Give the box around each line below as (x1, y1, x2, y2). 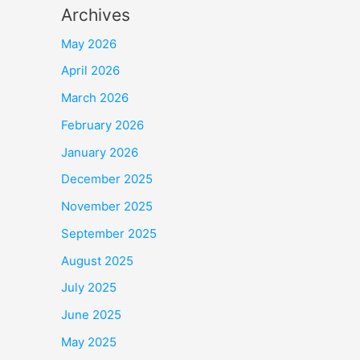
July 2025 (61, 280, 117, 296)
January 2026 (61, 144, 138, 160)
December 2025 (61, 171, 153, 187)
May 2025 (61, 333, 117, 350)
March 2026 (61, 90, 129, 105)
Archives (61, 4, 130, 25)
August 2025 (61, 252, 133, 268)
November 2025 (61, 198, 153, 214)
